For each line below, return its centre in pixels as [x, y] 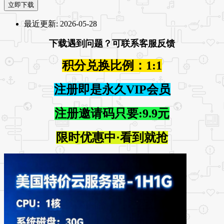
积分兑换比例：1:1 [112, 65]
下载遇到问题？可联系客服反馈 [112, 43]
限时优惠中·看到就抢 [112, 137]
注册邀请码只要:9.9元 [112, 113]
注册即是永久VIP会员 [112, 89]
